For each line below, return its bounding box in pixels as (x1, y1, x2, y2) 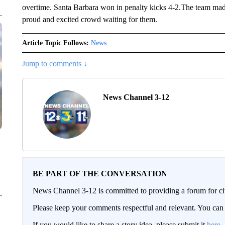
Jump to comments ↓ (22, 59, 87, 68)
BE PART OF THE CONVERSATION (32, 169, 167, 178)
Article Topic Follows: (22, 39, 89, 47)
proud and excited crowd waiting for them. (22, 15, 157, 24)
